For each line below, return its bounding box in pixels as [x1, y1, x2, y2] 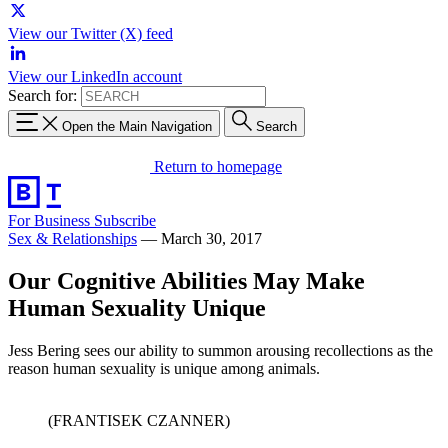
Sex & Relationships [8, 229, 137, 247]
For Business [8, 211, 94, 229]
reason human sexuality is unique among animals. [8, 359, 320, 377]
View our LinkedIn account [8, 68, 182, 85]
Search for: [8, 87, 77, 104]
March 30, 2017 [161, 229, 262, 247]
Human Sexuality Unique [8, 294, 266, 321]
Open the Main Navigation [62, 118, 212, 134]
